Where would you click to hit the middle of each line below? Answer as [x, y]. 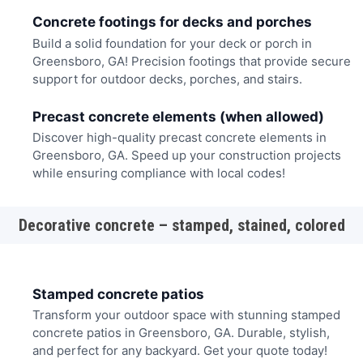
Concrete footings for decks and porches [172, 22]
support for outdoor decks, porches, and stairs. [167, 79]
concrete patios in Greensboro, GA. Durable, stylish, [181, 333]
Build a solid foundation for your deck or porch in [172, 43]
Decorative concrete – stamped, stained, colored [181, 225]
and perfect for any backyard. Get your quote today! [179, 351]
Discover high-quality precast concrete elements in [179, 138]
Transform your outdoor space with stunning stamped [186, 315]
